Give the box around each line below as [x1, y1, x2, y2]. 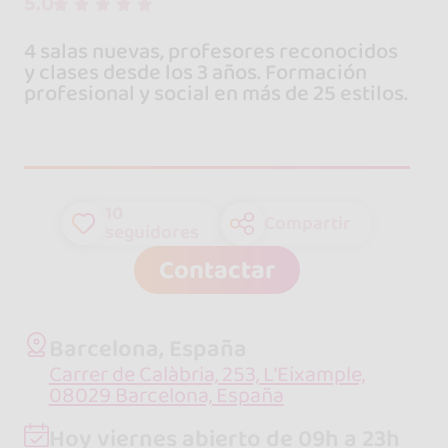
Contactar [159, 249, 275, 291]
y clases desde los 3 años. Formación [23, 56, 367, 90]
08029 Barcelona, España [48, 378, 284, 412]
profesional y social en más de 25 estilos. [23, 77, 408, 111]
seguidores [105, 217, 199, 248]
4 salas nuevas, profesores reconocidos [23, 35, 398, 69]
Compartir [263, 207, 351, 238]
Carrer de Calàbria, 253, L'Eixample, [48, 357, 365, 391]
